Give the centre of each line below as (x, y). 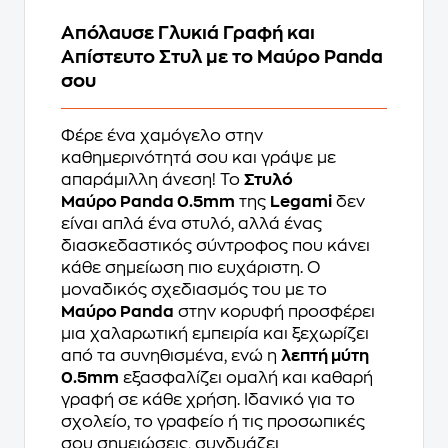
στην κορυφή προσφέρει (274, 312)
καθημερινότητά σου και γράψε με (198, 158)
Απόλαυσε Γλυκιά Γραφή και (188, 33)
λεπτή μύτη (325, 356)
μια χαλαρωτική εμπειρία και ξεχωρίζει (215, 334)
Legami (301, 202)
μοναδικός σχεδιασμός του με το (194, 290)
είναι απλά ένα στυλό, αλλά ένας (191, 224)
